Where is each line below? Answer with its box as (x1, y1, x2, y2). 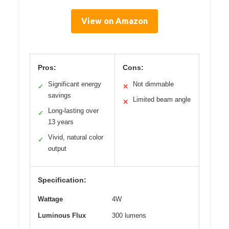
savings (48, 91, 71, 100)
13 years (48, 118, 74, 126)
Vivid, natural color (48, 133, 103, 142)
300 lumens (112, 212, 146, 220)
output (48, 145, 66, 153)
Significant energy (48, 80, 101, 88)
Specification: (38, 176, 86, 185)
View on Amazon (81, 16, 148, 26)
